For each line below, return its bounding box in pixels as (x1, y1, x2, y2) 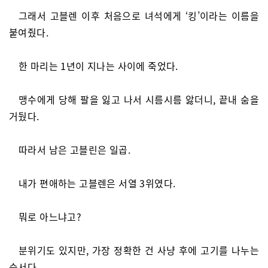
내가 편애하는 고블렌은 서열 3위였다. (19, 176, 176, 190)
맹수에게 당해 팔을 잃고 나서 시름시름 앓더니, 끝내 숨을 (19, 92, 259, 106)
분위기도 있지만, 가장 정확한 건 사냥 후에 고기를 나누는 (19, 243, 259, 257)
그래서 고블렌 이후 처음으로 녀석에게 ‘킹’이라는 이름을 (19, 8, 259, 23)
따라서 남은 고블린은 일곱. (19, 142, 130, 157)
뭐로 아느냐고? (19, 209, 82, 224)
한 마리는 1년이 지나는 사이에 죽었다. (19, 59, 178, 73)
